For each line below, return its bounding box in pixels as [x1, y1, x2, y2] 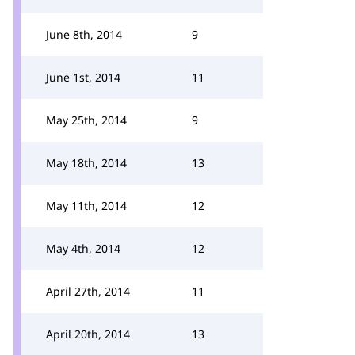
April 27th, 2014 [46, 284, 130, 299]
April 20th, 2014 [46, 326, 130, 342]
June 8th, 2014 [46, 27, 122, 42]
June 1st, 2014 [46, 70, 120, 85]
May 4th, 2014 [46, 241, 120, 256]
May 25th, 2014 [46, 113, 127, 128]
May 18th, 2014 [46, 155, 127, 170]
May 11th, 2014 [46, 198, 127, 213]
